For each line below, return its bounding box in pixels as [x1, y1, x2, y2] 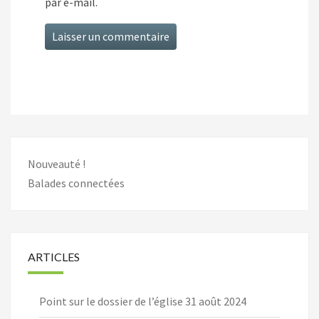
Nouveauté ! [28, 157, 85, 172]
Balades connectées [28, 176, 125, 191]
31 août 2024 [185, 294, 246, 309]
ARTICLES [28, 250, 80, 264]
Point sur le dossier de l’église [39, 294, 183, 309]
